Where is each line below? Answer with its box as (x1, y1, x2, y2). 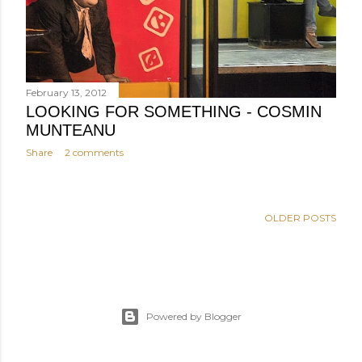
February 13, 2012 (26, 86, 107, 99)
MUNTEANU (26, 120, 116, 139)
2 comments (65, 145, 124, 158)
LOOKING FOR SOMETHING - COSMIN (26, 102, 322, 120)
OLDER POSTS (264, 212, 336, 225)
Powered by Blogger (146, 310, 242, 323)
